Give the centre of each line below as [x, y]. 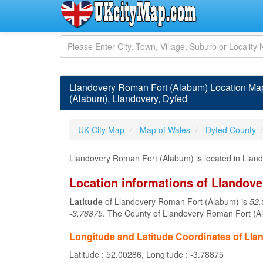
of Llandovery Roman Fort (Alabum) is [176, 201]
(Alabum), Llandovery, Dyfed [128, 98]
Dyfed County [231, 130]
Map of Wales [165, 130]
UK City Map [101, 130]
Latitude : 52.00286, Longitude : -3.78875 [146, 254]
